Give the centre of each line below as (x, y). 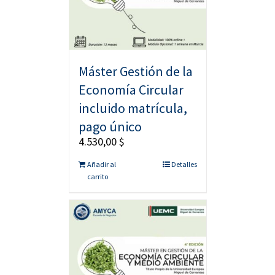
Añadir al (101, 164)
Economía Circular (131, 89)
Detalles (184, 164)
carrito (97, 176)
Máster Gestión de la (135, 71)
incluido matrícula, (133, 108)
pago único (110, 126)
